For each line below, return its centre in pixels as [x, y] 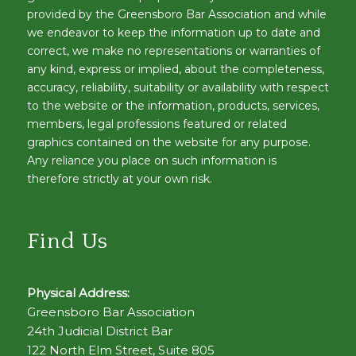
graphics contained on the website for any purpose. [168, 143]
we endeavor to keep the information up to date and [173, 33]
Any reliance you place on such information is [151, 161]
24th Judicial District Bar [99, 331]
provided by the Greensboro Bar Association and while [176, 15]
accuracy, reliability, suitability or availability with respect [178, 88]
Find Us [67, 241]
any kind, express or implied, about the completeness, [175, 70]
